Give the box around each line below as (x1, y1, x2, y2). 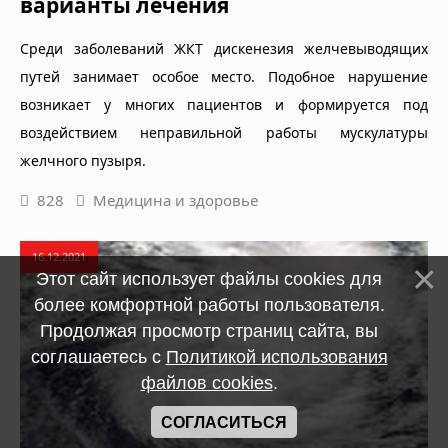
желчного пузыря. (20, 151, 150, 171)
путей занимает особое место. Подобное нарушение (20, 67, 428, 87)
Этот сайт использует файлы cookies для (36, 269, 382, 289)
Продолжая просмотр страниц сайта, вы (40, 321, 378, 341)
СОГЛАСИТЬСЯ (161, 414, 287, 431)
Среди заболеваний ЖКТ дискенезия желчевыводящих (20, 39, 428, 59)
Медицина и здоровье (93, 190, 258, 211)
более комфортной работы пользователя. (33, 295, 385, 315)
